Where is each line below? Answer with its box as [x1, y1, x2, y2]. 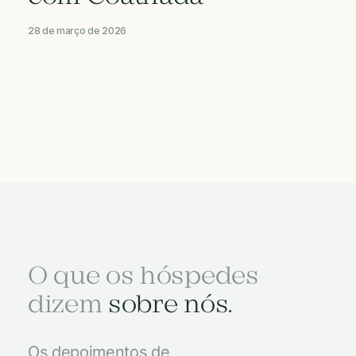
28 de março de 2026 [28, 24, 126, 37]
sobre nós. [108, 290, 232, 321]
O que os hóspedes [28, 261, 259, 292]
